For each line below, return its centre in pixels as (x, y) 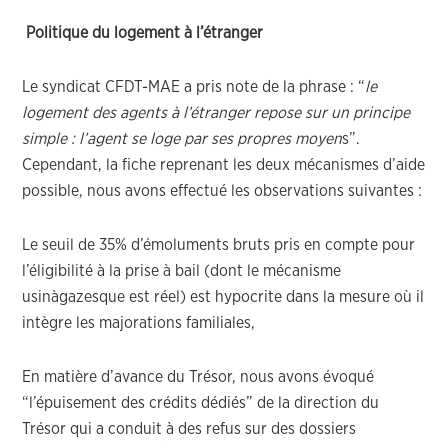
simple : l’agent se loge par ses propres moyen (182, 139)
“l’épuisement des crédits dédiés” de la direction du (201, 403)
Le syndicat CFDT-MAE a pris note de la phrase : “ (194, 87)
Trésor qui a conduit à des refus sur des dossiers (189, 429)
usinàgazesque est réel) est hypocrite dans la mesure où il (223, 297)
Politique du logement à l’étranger (143, 33)
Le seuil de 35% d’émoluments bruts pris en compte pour (219, 245)
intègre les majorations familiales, (139, 323)
